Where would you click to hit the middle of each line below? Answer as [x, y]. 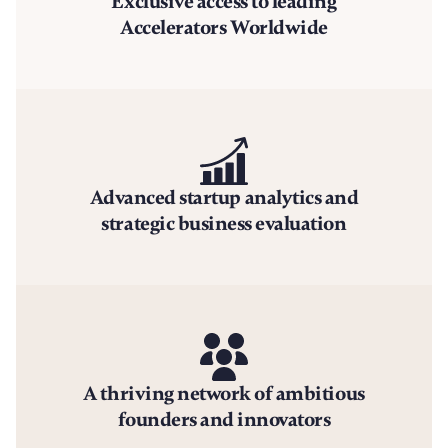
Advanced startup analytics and [224, 197]
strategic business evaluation [224, 223]
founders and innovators [224, 419]
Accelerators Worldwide [224, 27]
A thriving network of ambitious [224, 393]
